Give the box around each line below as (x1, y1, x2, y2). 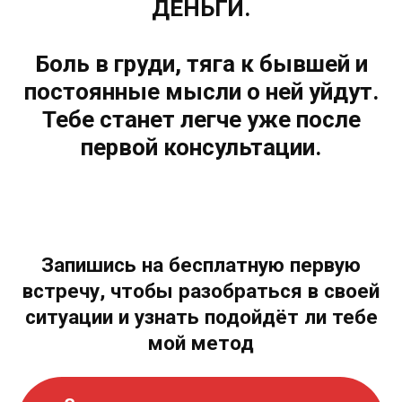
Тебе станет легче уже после (41, 105, 361, 133)
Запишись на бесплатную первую (41, 253, 361, 277)
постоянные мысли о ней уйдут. (23, 77, 379, 105)
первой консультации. (81, 133, 321, 161)
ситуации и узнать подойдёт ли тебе (24, 305, 378, 329)
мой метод (148, 331, 254, 355)
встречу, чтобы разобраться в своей (22, 279, 380, 303)
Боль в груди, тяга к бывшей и (34, 49, 368, 77)
